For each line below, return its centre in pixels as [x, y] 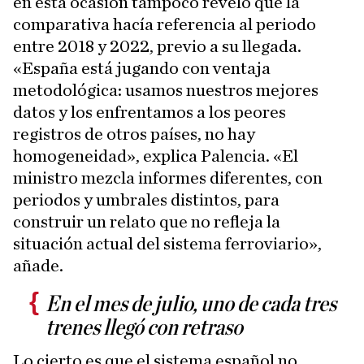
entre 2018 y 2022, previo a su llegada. [157, 46]
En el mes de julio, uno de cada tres [191, 305]
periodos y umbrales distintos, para [146, 200]
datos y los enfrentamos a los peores [149, 112]
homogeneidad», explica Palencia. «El [156, 156]
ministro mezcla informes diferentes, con [168, 178]
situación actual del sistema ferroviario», [167, 244]
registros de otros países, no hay [134, 134]
